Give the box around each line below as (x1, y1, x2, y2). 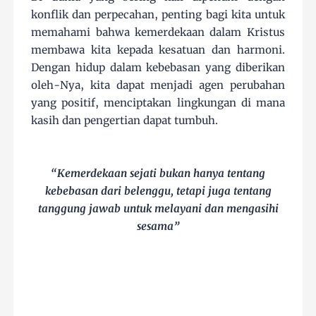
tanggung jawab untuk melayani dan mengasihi (37, 202, 279, 216)
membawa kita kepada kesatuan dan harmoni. (31, 43, 285, 57)
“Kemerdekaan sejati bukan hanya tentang (51, 166, 265, 181)
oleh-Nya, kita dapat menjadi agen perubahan (31, 78, 285, 92)
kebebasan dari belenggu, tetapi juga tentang (44, 184, 272, 198)
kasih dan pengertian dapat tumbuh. (31, 114, 219, 128)
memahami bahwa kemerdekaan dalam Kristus (31, 25, 285, 39)
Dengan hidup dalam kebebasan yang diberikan (31, 61, 285, 75)
